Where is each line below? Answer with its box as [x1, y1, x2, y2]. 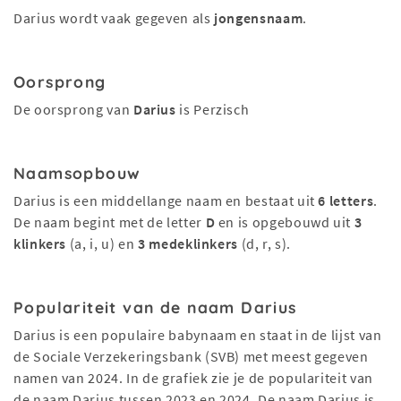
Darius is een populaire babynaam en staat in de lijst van [13, 326, 382, 344]
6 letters [318, 192, 374, 209]
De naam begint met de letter [13, 213, 206, 231]
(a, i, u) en [66, 235, 139, 252]
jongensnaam [214, 9, 303, 27]
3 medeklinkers [138, 235, 239, 252]
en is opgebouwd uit [215, 213, 354, 231]
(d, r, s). [238, 235, 292, 252]
